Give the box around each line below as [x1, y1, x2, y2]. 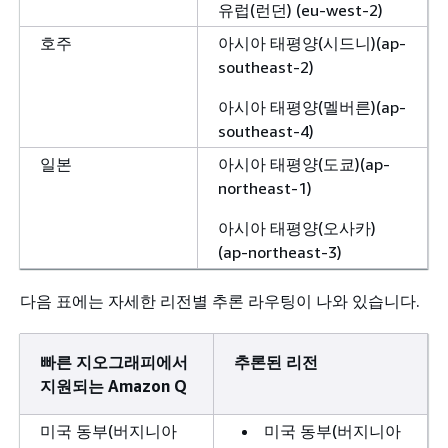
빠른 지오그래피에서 [40, 351, 188, 372]
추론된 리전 [234, 351, 318, 372]
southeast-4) [218, 120, 314, 141]
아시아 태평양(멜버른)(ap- [218, 96, 406, 117]
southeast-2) [218, 56, 314, 77]
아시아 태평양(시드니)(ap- [218, 32, 406, 53]
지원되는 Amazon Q [40, 375, 187, 396]
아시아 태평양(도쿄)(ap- [218, 153, 390, 174]
